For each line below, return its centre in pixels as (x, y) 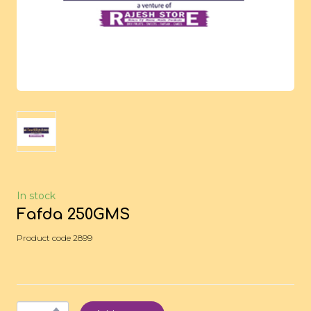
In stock (36, 196)
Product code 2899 (54, 238)
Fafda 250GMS (73, 215)
